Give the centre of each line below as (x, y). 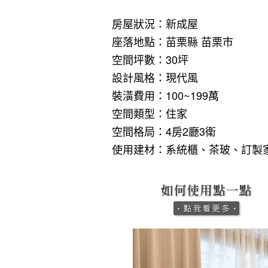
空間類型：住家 (150, 113)
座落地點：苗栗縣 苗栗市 (173, 42)
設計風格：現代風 (155, 77)
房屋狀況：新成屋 (155, 24)
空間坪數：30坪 (150, 60)
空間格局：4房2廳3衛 (164, 131)
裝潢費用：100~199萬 (165, 95)
